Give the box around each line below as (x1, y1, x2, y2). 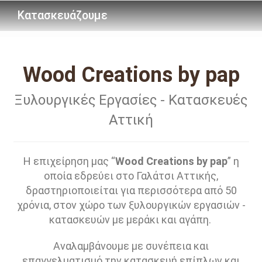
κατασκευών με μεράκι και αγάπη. (49, 213, 213, 226)
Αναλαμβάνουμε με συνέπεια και (53, 240, 209, 252)
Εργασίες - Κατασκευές (95, 92, 247, 108)
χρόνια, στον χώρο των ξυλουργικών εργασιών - (16, 199, 246, 211)
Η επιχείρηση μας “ (23, 155, 115, 167)
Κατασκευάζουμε (18, 9, 108, 22)
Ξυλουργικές (15, 92, 95, 108)
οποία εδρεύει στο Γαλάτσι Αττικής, (44, 170, 218, 182)
